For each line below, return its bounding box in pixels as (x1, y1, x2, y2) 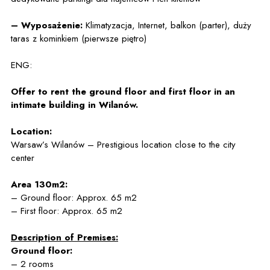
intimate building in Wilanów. (11, 98, 138, 111)
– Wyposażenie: (11, 19, 83, 32)
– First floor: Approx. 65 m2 (11, 204, 122, 218)
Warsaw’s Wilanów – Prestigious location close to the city (11, 138, 236, 151)
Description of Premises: (11, 231, 118, 244)
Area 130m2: (11, 178, 67, 191)
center (11, 151, 34, 165)
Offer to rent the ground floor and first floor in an (11, 85, 235, 98)
